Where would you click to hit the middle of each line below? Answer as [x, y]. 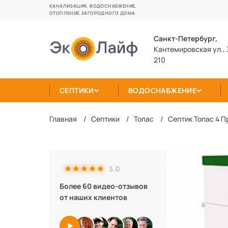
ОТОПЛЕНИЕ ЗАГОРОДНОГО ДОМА [92, 13]
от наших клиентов [93, 197]
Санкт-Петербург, [186, 38]
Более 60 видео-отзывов [104, 186]
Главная [63, 119]
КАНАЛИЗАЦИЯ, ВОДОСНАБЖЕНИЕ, [93, 6]
